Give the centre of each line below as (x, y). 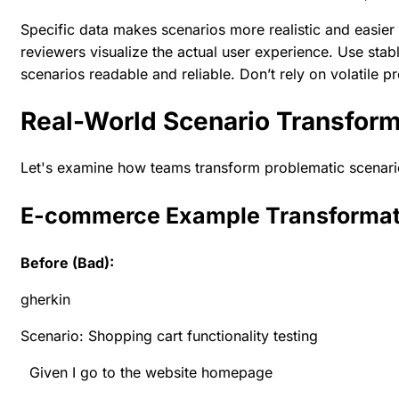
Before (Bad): (67, 262)
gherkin (45, 299)
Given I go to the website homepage (147, 372)
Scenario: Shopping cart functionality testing (169, 335)
